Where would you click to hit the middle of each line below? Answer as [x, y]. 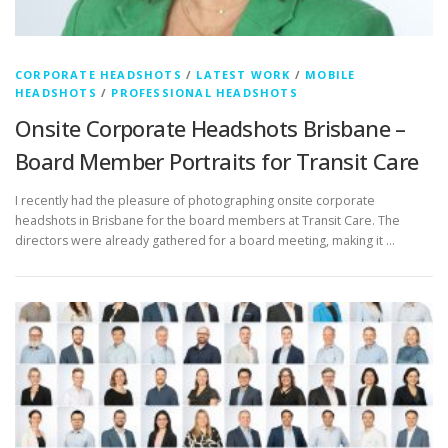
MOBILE [330, 75]
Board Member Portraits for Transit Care [217, 161]
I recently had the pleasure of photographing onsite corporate [195, 201]
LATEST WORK [243, 75]
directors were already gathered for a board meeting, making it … [205, 241]
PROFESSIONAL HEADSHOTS [204, 93]
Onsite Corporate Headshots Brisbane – [210, 128]
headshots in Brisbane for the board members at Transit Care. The [207, 221]
